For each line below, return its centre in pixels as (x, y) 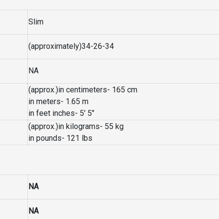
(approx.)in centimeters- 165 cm (83, 90)
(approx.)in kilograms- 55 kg (76, 126)
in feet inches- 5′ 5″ (61, 113)
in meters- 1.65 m (58, 101)
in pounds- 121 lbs (60, 138)
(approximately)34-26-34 (71, 46)
